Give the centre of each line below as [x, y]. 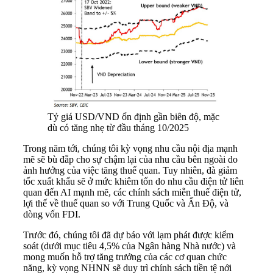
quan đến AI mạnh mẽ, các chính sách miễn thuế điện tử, [132, 192]
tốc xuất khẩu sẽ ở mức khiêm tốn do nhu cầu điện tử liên [133, 181]
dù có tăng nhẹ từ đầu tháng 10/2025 [118, 127]
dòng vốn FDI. [52, 214]
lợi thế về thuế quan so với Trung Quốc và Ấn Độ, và [126, 203]
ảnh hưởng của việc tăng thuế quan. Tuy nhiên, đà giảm [130, 170]
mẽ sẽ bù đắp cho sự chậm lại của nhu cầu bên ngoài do [130, 159]
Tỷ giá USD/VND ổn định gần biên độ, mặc [133, 116]
